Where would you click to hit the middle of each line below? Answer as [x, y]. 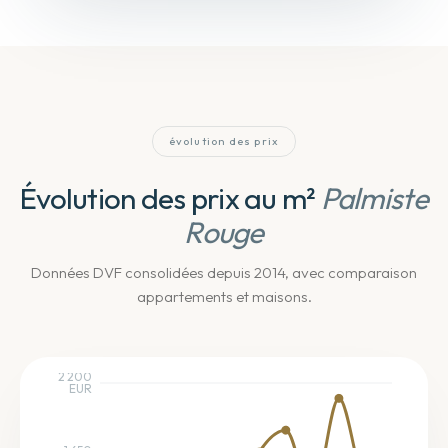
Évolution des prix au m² [168, 198]
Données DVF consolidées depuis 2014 [158, 272]
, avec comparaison [351, 272]
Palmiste [374, 198]
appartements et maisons [222, 296]
